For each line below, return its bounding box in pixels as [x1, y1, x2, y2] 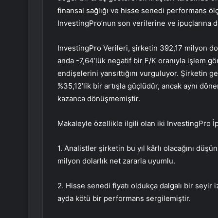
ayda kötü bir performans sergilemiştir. [57, 194, 191, 203]
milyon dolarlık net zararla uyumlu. [57, 156, 175, 166]
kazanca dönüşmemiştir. [57, 94, 140, 104]
